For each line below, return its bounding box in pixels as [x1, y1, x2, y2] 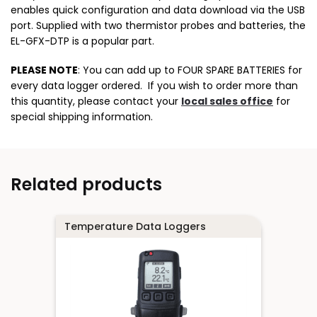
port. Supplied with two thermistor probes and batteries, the [11, 18, 306, 33]
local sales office [181, 93, 273, 108]
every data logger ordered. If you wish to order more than [11, 78, 298, 93]
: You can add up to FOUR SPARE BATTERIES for [78, 62, 302, 77]
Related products [11, 173, 162, 197]
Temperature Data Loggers [64, 219, 206, 234]
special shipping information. [11, 109, 153, 124]
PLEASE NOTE [11, 62, 78, 77]
